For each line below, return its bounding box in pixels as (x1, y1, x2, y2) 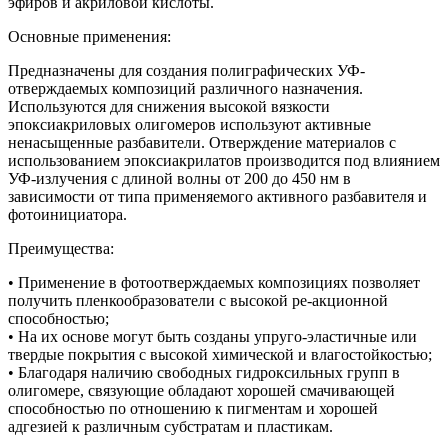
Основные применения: (8, 28, 171, 46)
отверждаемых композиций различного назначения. (8, 80, 363, 98)
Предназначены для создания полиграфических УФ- (8, 62, 365, 80)
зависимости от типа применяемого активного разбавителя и (8, 188, 427, 206)
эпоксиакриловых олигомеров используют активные (8, 116, 371, 134)
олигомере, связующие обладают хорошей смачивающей (8, 382, 395, 400)
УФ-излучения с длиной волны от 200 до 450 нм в (8, 170, 351, 188)
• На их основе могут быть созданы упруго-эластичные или (8, 328, 417, 346)
